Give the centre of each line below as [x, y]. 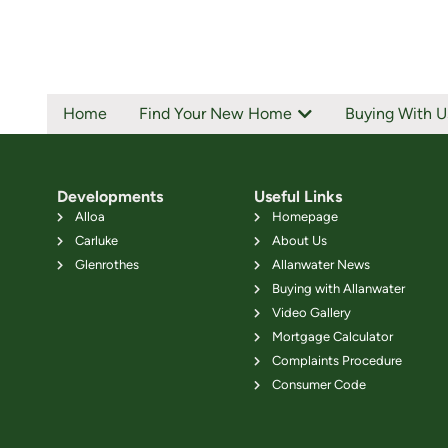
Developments [110, 197]
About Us [299, 241]
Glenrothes [106, 265]
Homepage [304, 217]
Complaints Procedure [336, 361]
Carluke [96, 241]
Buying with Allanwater [338, 289]
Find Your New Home [215, 114]
